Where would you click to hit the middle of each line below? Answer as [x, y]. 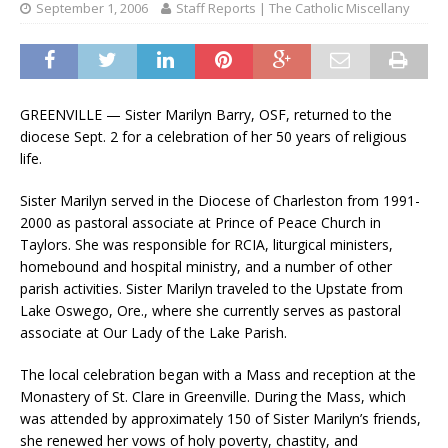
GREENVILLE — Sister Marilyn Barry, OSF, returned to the [206, 115]
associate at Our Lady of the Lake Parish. [153, 333]
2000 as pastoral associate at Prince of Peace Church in [200, 223]
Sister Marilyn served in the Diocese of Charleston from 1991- [220, 201]
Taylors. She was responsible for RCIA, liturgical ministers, [206, 245]
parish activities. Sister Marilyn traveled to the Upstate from [211, 289]
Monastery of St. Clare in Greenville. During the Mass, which [213, 397]
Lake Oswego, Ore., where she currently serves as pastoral [210, 311]
